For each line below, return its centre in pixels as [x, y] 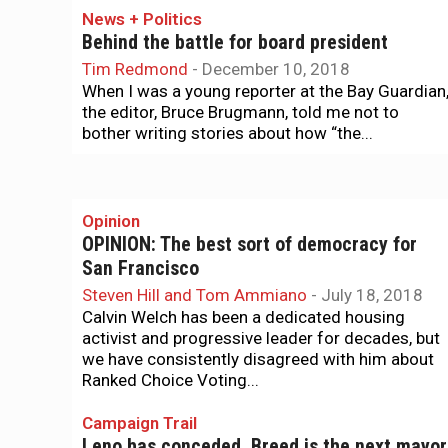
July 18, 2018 [372, 295]
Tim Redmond [135, 69]
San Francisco [140, 268]
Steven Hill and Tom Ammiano [194, 295]
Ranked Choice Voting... [170, 380]
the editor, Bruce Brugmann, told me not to [240, 112]
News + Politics [142, 19]
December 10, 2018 [276, 69]
